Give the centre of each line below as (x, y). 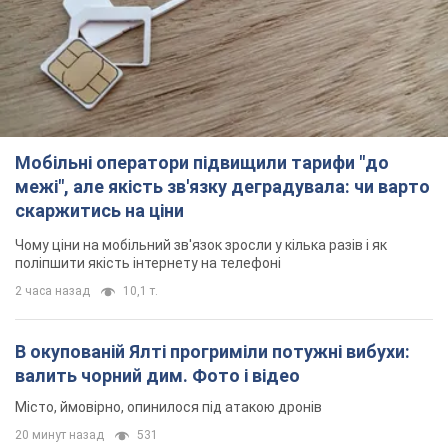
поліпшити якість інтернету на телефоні (148, 263)
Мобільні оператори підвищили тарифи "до (202, 163)
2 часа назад (52, 291)
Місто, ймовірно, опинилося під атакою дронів (168, 407)
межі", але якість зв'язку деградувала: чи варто (222, 187)
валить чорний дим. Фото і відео (157, 376)
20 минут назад (59, 435)
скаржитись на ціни (99, 211)
